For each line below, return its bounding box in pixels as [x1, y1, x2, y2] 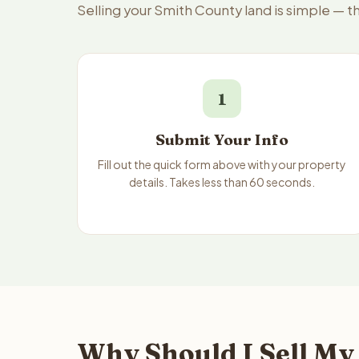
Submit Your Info [155, 131, 289, 149]
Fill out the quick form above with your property [98, 157, 347, 171]
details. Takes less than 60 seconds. [129, 175, 316, 189]
